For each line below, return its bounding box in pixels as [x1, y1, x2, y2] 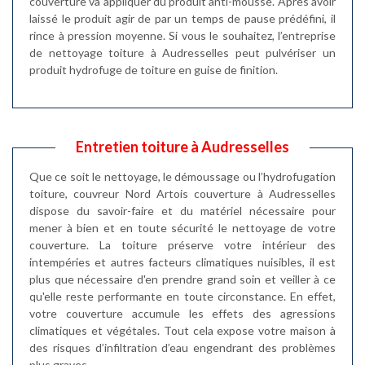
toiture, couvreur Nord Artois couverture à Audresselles [29, 186, 336, 200]
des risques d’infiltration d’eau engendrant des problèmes [29, 340, 336, 354]
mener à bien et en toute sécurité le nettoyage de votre [29, 220, 336, 235]
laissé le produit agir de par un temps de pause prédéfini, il [29, 11, 336, 25]
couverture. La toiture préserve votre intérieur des [29, 237, 336, 252]
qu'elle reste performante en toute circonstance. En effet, [29, 288, 336, 303]
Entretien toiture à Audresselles [76, 137, 289, 156]
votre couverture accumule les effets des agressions [29, 306, 336, 320]
